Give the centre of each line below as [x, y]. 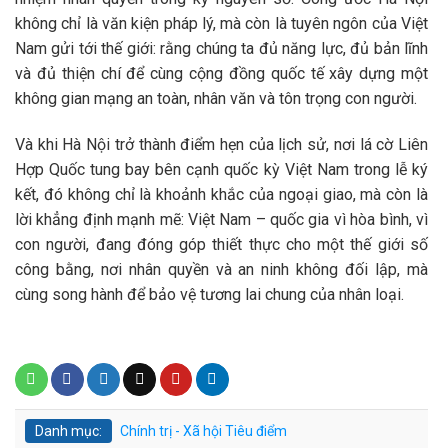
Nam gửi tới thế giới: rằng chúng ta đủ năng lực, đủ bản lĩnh [221, 48]
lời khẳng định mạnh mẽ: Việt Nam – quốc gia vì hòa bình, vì [221, 219]
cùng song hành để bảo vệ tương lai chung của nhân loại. [209, 294]
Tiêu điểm [256, 430]
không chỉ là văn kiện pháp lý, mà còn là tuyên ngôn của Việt [221, 23]
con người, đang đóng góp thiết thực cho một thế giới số [221, 244]
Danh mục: [68, 430]
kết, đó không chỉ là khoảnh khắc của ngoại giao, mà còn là [221, 194]
